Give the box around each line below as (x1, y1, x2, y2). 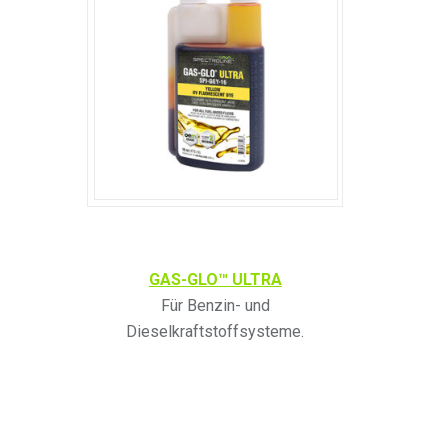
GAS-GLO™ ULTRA (148, 269, 282, 289)
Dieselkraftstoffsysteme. (126, 321, 305, 341)
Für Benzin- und (160, 295, 270, 315)
